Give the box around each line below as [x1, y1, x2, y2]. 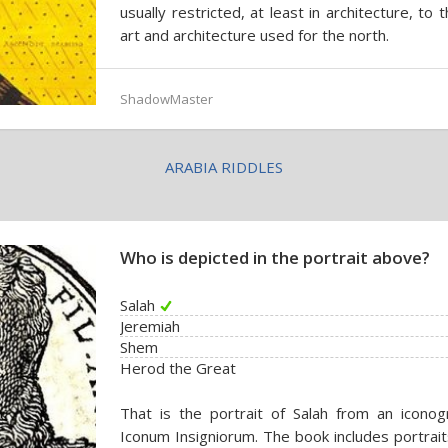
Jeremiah [120, 316, 180, 336]
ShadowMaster [120, 90, 213, 108]
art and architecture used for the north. [120, 25, 389, 45]
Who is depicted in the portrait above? [120, 246, 430, 269]
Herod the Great [120, 358, 236, 378]
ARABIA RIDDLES [165, 157, 283, 177]
